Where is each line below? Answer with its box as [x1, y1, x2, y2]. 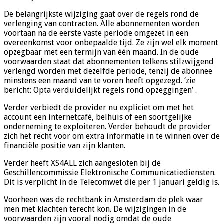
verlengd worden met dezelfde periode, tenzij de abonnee [4, 66, 212, 76]
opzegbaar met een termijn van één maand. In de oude [4, 47, 199, 57]
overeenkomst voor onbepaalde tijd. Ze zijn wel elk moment [4, 38, 218, 48]
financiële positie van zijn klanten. [4, 141, 125, 151]
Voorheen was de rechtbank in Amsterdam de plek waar [4, 195, 203, 205]
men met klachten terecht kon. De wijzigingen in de [4, 204, 186, 214]
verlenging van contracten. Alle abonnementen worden [4, 19, 199, 29]
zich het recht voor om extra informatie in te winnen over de [4, 131, 220, 141]
